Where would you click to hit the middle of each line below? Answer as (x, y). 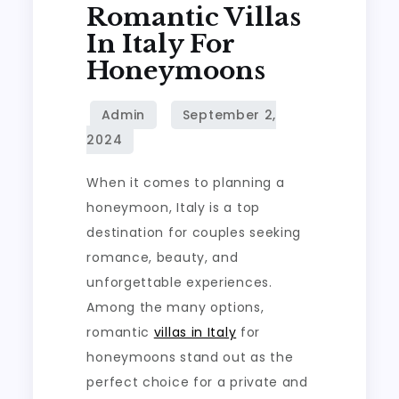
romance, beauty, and (163, 258)
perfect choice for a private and (197, 383)
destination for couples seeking (194, 233)
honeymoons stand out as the (190, 358)
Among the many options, (175, 308)
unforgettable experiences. (179, 283)
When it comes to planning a (186, 183)
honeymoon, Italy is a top (173, 208)
